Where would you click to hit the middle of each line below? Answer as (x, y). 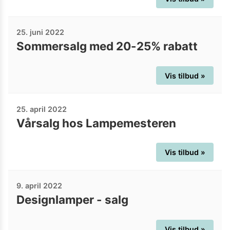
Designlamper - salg (72, 200)
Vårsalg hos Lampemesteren (96, 123)
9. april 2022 (39, 186)
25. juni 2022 (40, 32)
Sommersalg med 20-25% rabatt (107, 46)
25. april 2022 (42, 109)
